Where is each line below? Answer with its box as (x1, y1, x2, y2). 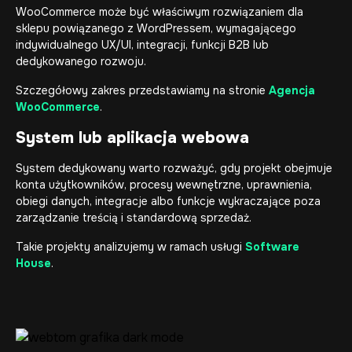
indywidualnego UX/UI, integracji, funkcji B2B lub (16, 38, 269, 52)
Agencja (269, 83, 315, 97)
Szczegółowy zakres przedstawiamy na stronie (16, 83, 269, 97)
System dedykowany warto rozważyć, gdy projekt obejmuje (16, 161, 332, 175)
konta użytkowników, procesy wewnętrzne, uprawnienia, (16, 178, 312, 192)
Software (245, 240, 299, 254)
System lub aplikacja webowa (16, 128, 249, 148)
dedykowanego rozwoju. (16, 54, 146, 68)
